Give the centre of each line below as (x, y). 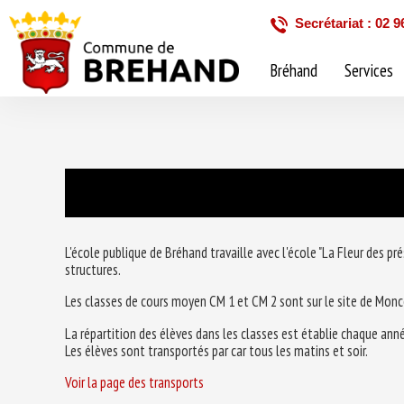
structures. (93, 270)
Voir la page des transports (134, 383)
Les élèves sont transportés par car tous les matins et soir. (216, 350)
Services (369, 70)
